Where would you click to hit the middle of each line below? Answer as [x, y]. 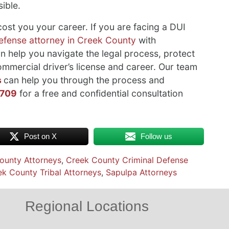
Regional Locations [87, 207]
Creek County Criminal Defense [127, 160]
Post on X [41, 136]
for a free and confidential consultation [100, 94]
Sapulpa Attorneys [141, 173]
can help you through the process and [84, 80]
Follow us [157, 136]
